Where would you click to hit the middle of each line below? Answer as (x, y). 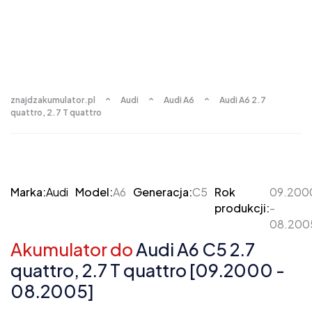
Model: (94, 192)
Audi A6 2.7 (243, 100)
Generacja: (163, 192)
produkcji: (242, 208)
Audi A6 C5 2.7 (194, 249)
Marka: (28, 192)
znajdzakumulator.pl (53, 100)
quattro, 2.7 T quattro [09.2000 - (148, 270)
